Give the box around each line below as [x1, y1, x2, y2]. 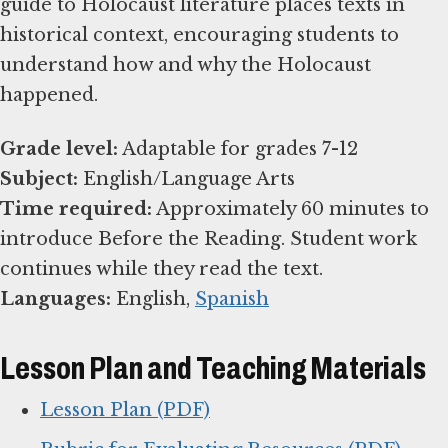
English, [111, 288, 195, 311]
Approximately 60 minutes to [152, 198, 429, 221]
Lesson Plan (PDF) [40, 398, 210, 421]
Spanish [195, 288, 269, 311]
